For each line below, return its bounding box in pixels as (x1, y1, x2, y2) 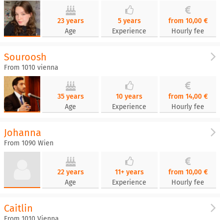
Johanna (4, 127, 41, 138)
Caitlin (4, 202, 33, 214)
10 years (116, 92, 143, 101)
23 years (57, 17, 84, 25)
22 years (57, 168, 84, 176)
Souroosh (4, 51, 47, 63)
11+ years (114, 168, 144, 176)
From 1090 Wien (4, 139, 54, 147)
